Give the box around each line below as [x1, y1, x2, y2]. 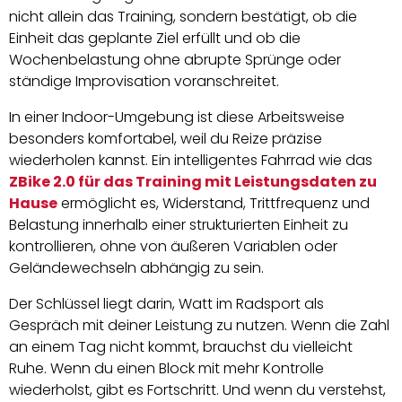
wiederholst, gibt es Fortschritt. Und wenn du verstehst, [9, 379, 386, 400]
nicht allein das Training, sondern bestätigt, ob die [9, 5, 357, 27]
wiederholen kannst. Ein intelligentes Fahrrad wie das [9, 149, 372, 170]
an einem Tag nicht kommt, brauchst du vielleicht [9, 336, 353, 357]
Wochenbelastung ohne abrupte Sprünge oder [9, 48, 341, 70]
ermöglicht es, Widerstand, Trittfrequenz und [57, 192, 370, 214]
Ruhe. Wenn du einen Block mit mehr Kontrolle [9, 357, 324, 379]
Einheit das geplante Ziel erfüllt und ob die [9, 27, 301, 48]
